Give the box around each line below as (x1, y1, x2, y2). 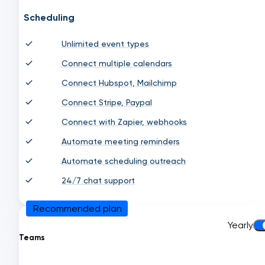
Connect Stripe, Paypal (62, 97, 152, 107)
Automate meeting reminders (62, 136, 180, 146)
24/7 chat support (62, 175, 135, 185)
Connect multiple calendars (62, 58, 172, 68)
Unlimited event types (62, 38, 149, 49)
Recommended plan (33, 202, 122, 214)
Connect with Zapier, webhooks (62, 117, 187, 127)
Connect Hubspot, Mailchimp (62, 77, 177, 88)
